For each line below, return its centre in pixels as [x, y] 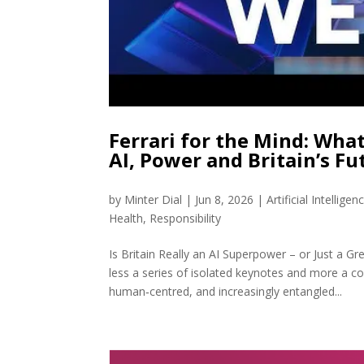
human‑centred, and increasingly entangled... [226, 292]
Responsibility [186, 219]
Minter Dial [154, 200]
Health [126, 219]
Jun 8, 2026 [225, 200]
